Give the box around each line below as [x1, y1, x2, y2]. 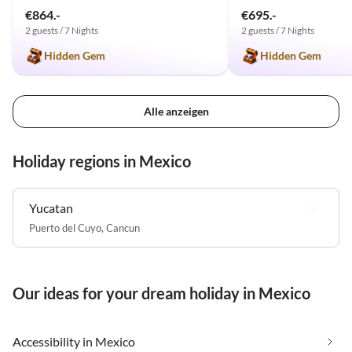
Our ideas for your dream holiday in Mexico [13, 283, 310, 302]
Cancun [106, 221, 140, 234]
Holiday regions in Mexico [13, 151, 191, 170]
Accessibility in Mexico [13, 333, 135, 349]
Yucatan [29, 200, 73, 215]
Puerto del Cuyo [29, 221, 101, 234]
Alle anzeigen [143, 104, 209, 118]
